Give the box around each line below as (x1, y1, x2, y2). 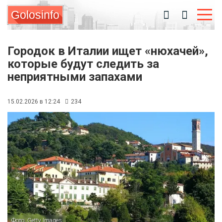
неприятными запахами (7, 70, 142, 84)
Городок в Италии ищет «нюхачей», (7, 44, 208, 58)
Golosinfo (11, 8, 59, 21)
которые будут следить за (7, 57, 159, 71)
